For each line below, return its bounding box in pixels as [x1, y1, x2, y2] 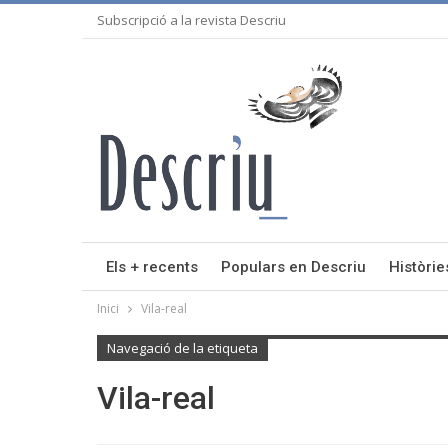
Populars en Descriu [221, 258, 366, 276]
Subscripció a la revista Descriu [97, 11, 286, 29]
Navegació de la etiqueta [107, 339, 258, 357]
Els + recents [106, 258, 198, 276]
